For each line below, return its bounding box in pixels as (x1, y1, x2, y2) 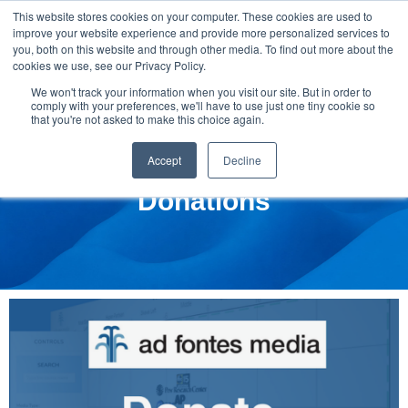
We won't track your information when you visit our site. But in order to (31, 84, 372, 99)
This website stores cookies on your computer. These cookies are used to (13, 8, 372, 24)
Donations (138, 186, 270, 217)
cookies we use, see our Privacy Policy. (13, 57, 206, 73)
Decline (222, 152, 261, 168)
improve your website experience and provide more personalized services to (13, 25, 390, 40)
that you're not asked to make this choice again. (31, 111, 264, 127)
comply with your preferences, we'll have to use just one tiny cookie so (31, 97, 375, 113)
